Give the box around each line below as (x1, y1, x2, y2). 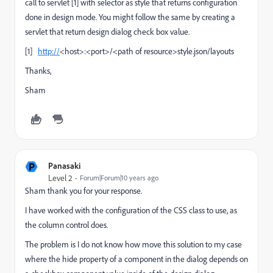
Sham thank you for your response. (25, 185, 142, 196)
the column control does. (25, 219, 108, 230)
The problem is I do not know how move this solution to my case (25, 239, 242, 250)
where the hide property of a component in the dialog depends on (25, 253, 248, 264)
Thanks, (25, 65, 51, 76)
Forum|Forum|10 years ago (80, 173, 158, 182)
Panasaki (48, 160, 80, 171)
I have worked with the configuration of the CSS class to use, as (25, 205, 237, 216)
